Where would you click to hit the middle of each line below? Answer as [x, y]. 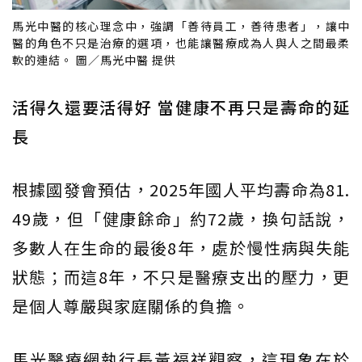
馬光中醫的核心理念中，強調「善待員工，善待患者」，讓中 [181, 25]
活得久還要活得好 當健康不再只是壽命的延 [181, 107]
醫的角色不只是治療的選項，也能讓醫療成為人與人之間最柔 [181, 42]
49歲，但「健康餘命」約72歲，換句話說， [181, 218]
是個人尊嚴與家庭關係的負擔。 [131, 305]
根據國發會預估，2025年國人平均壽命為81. [181, 189]
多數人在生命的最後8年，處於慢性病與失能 [181, 247]
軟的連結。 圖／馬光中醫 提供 [94, 59]
